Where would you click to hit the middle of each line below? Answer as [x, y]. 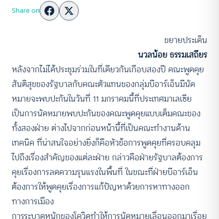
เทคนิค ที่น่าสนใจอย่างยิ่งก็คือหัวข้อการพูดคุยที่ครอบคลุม [106, 143]
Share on [26, 11]
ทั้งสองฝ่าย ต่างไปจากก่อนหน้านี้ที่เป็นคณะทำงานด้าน [101, 128]
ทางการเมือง [33, 201]
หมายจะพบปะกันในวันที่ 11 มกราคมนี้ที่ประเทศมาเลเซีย [102, 99]
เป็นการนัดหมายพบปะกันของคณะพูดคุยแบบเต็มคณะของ [106, 113]
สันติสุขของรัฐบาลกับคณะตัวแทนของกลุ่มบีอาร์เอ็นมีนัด [103, 84]
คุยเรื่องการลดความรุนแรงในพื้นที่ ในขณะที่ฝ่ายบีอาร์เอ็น [105, 172]
